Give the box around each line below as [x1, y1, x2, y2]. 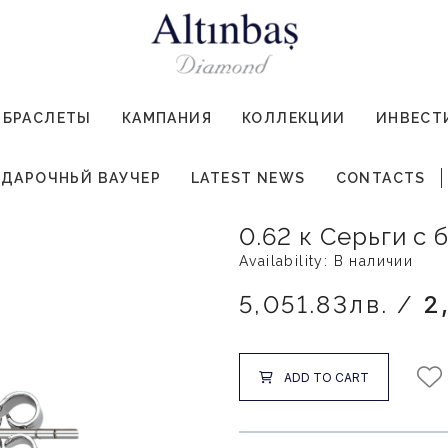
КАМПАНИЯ [121, 110, 213, 127]
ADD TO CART [284, 369, 369, 385]
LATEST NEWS [191, 170, 306, 187]
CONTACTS [335, 170, 426, 187]
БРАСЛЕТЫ [2, 110, 92, 127]
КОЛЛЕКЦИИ [242, 110, 346, 127]
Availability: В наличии [239, 253, 414, 270]
